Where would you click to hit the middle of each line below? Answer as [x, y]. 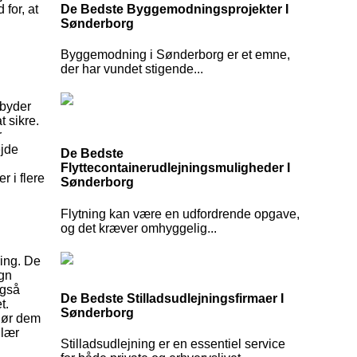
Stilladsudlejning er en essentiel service [173, 343]
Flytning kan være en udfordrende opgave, [180, 214]
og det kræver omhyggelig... [139, 228]
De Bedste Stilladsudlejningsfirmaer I [172, 298]
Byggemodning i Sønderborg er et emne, [175, 55]
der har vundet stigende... [132, 69]
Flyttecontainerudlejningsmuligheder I [175, 168]
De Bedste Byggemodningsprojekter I [175, 10]
